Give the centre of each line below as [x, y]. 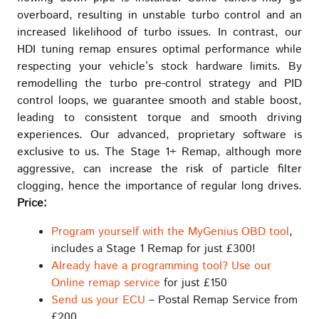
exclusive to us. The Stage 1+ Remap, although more [159, 152]
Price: [32, 203]
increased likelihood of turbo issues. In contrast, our [159, 32]
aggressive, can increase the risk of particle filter [159, 169]
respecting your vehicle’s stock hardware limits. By [159, 66]
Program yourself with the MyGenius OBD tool [170, 231]
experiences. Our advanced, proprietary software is [159, 135]
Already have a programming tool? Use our [161, 266]
